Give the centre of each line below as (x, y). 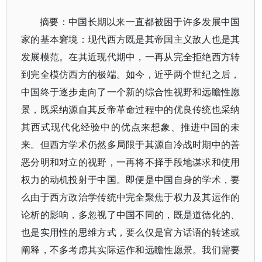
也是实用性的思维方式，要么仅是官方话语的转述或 (131, 232)
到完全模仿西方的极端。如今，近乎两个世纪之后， (131, 74)
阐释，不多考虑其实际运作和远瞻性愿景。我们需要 (131, 250)
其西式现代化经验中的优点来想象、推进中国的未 (131, 127)
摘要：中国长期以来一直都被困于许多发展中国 (140, 22)
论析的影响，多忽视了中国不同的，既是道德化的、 (131, 215)
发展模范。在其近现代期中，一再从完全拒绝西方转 (131, 57)
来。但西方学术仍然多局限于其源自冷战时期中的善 (131, 144)
